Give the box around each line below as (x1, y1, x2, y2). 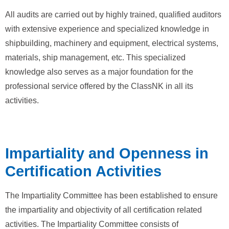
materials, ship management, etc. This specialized (5, 53, 186, 62)
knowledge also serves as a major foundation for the (5, 67, 193, 76)
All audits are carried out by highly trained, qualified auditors (5, 10, 221, 19)
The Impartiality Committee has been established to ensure (5, 191, 218, 200)
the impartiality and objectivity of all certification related (5, 205, 202, 214)
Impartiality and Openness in (5, 145, 209, 162)
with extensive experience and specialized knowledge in (5, 24, 209, 33)
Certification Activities (5, 163, 162, 179)
